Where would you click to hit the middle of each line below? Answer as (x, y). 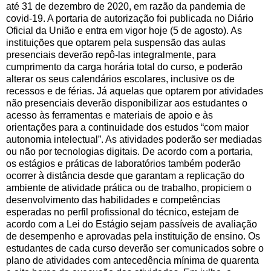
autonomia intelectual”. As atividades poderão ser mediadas (134, 140)
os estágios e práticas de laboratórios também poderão (123, 164)
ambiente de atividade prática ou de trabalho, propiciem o (129, 188)
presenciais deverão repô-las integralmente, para (111, 55)
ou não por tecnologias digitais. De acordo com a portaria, (129, 152)
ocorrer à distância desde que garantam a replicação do (125, 176)
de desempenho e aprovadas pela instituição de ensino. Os (133, 237)
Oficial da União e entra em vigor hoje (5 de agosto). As (124, 31)
